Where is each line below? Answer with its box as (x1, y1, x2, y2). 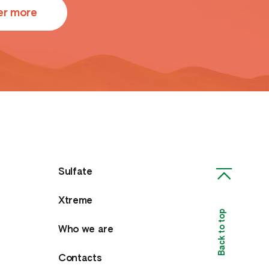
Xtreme (58, 196, 93, 206)
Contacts (58, 253, 102, 264)
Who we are (58, 225, 113, 235)
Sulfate (58, 167, 92, 177)
